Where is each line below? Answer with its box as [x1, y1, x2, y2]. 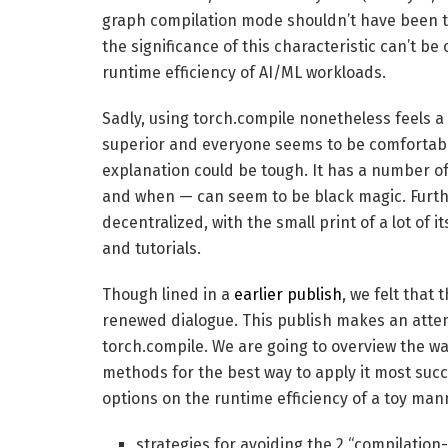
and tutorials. [102, 238, 201, 258]
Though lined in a [102, 284, 234, 304]
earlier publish [234, 284, 342, 304]
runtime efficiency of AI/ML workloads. [102, 62, 386, 82]
